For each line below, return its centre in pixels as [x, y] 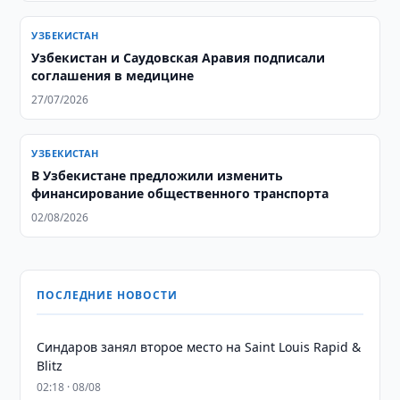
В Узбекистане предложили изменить [158, 175]
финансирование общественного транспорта [180, 193]
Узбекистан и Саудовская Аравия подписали [179, 58]
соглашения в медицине [113, 75]
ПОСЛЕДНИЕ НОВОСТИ [107, 295]
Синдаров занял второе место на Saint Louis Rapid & [199, 347]
